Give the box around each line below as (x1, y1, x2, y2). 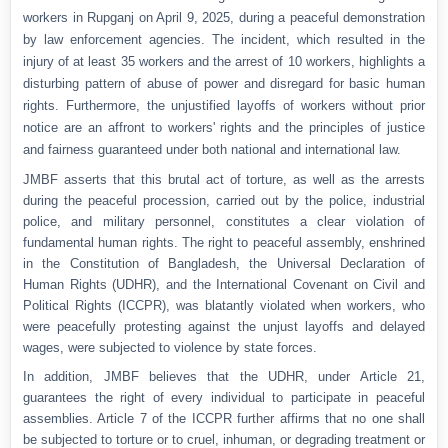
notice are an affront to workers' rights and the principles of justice (23, 120, 425, 136)
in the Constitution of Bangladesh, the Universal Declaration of (23, 256, 425, 272)
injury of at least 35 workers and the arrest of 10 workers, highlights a (23, 54, 425, 70)
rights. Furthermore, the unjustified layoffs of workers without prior (23, 98, 425, 114)
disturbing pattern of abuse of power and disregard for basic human (23, 76, 425, 92)
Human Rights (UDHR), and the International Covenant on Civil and (23, 277, 425, 293)
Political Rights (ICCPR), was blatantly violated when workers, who (23, 298, 425, 314)
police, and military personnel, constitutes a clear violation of (23, 214, 425, 230)
